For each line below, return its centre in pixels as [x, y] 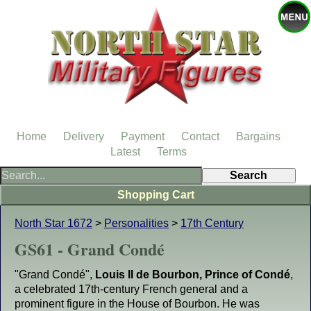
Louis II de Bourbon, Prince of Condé [193, 275]
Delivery [84, 136]
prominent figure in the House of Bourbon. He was [137, 304]
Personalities [136, 223]
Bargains [258, 136]
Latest [125, 152]
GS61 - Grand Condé [90, 249]
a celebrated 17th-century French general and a [131, 289]
